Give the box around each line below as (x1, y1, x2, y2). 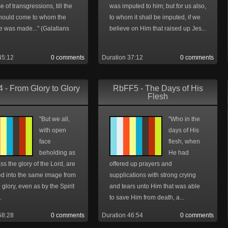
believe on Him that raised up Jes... (109, 25, 206, 32)
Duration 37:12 (102, 54, 143, 61)
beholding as (39, 149, 75, 156)
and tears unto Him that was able (109, 183, 200, 190)
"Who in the (168, 116, 200, 123)
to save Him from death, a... (109, 194, 184, 201)
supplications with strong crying (109, 172, 196, 179)
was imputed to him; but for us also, (109, 3, 206, 10)
